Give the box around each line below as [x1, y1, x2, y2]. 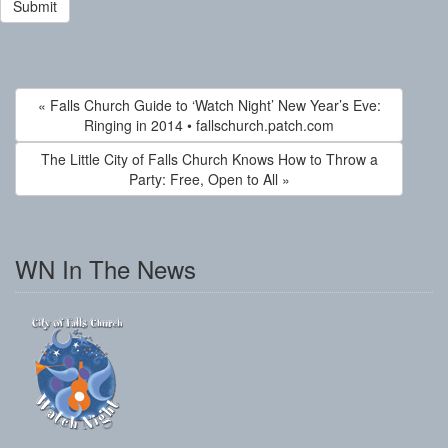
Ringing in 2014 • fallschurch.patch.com [84, 115, 334, 135]
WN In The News [15, 251, 196, 286]
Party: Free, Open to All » [128, 169, 290, 189]
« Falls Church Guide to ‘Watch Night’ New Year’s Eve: [37, 95, 381, 115]
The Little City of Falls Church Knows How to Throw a [40, 149, 378, 169]
